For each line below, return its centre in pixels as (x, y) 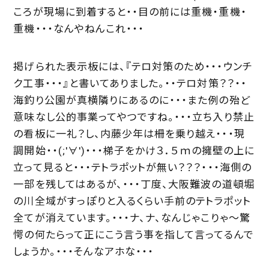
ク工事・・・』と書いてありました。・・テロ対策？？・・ (130, 83)
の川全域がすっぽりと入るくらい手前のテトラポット (132, 201)
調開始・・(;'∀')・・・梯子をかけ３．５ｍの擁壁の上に (134, 151)
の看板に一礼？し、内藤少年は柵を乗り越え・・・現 (129, 134)
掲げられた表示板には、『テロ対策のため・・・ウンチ (133, 67)
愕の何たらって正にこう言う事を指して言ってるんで (134, 235)
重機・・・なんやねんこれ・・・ (79, 29)
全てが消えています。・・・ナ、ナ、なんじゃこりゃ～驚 (132, 218)
